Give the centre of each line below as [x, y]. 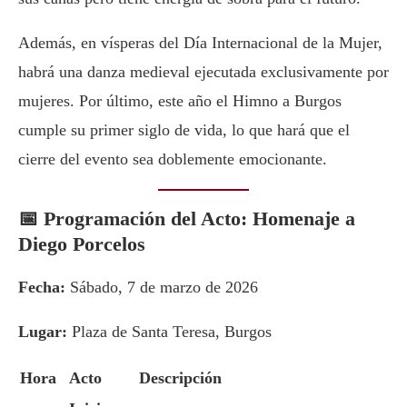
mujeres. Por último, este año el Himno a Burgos [180, 101]
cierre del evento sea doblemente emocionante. [173, 159]
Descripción [180, 378]
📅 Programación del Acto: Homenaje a [187, 219]
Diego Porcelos [82, 244]
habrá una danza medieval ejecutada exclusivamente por [203, 72]
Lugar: [43, 332]
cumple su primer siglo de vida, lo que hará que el [184, 130]
